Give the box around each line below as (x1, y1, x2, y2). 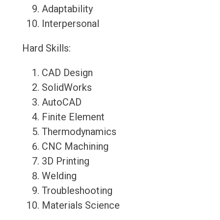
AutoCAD (41, 96, 82, 109)
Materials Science (41, 199, 120, 212)
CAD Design (41, 67, 93, 79)
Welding (41, 170, 77, 182)
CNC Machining (41, 140, 109, 153)
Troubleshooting (41, 185, 112, 197)
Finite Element (41, 111, 105, 123)
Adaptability (41, 3, 93, 15)
